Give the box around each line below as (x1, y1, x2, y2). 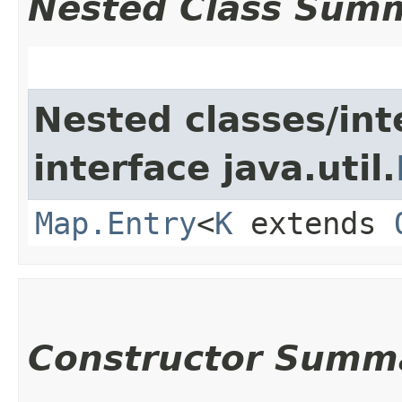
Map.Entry (35, 205, 197, 241)
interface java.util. (33, 147, 396, 188)
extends (232, 205, 394, 241)
